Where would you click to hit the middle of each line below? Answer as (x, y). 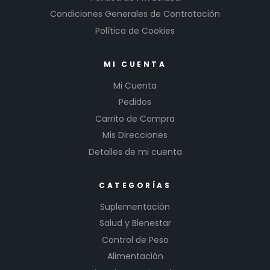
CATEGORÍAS (135, 185)
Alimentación (135, 256)
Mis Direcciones (135, 135)
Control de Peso (135, 240)
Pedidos (135, 102)
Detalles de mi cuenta (135, 152)
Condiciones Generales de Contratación (135, 14)
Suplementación (135, 206)
